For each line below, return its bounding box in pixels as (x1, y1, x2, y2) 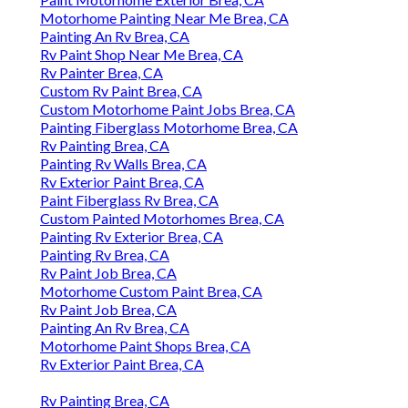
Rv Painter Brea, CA (40, 64, 163, 82)
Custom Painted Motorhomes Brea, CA (40, 209, 284, 228)
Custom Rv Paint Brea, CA (40, 82, 202, 100)
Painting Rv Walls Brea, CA (40, 155, 207, 173)
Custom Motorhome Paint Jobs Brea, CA (40, 100, 295, 118)
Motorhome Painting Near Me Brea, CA (40, 9, 289, 27)
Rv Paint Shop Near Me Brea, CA (40, 46, 243, 64)
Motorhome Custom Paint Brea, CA (40, 282, 262, 301)
